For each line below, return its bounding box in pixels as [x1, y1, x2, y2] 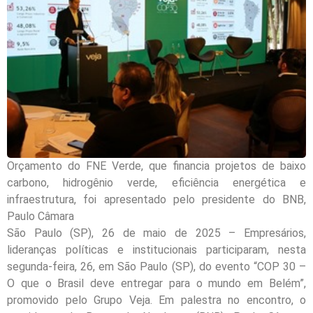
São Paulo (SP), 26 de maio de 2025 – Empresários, [7, 226, 306, 240]
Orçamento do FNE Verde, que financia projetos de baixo [7, 159, 306, 173]
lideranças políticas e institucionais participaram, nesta [7, 243, 306, 257]
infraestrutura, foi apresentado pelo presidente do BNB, [7, 193, 306, 207]
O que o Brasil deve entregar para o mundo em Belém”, [7, 277, 306, 291]
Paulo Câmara [7, 210, 74, 224]
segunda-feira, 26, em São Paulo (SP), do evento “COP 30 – [7, 260, 306, 274]
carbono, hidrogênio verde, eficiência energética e [7, 176, 306, 190]
